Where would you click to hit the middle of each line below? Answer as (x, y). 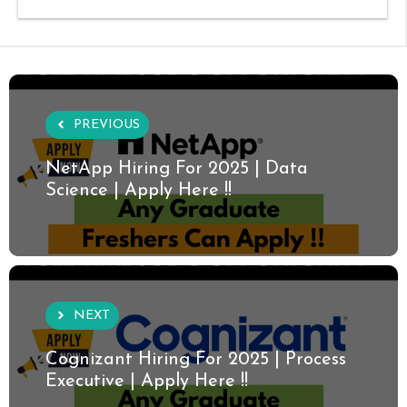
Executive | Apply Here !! (147, 381)
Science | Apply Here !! (139, 190)
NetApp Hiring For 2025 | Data (177, 169)
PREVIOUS (107, 124)
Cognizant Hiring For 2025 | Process (196, 359)
